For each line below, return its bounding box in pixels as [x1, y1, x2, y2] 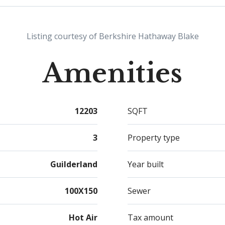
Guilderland [50, 159, 97, 170]
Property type [128, 132, 180, 143]
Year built [128, 159, 164, 170]
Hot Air [69, 212, 97, 223]
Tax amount [128, 212, 173, 223]
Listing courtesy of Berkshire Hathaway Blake [26, 31, 199, 42]
